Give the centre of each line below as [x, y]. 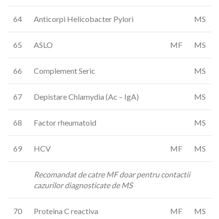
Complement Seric [65, 71]
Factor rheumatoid [65, 122]
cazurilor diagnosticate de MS [83, 185]
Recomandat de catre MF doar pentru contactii [112, 174]
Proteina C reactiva [66, 211]
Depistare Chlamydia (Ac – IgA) [86, 97]
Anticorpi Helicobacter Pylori [84, 19]
